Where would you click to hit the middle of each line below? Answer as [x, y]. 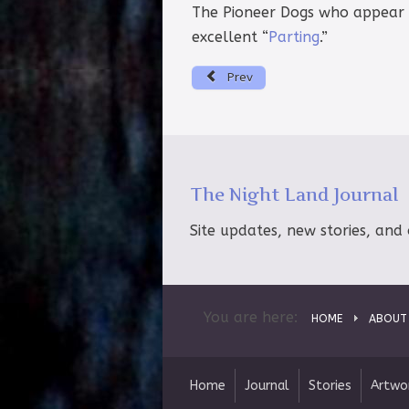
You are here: [255, 317]
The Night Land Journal [294, 195]
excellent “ [230, 37]
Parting [294, 37]
